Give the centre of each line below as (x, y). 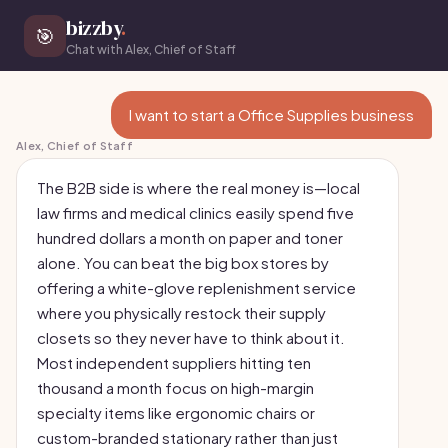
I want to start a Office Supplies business (271, 114)
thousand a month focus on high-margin (175, 387)
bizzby (93, 28)
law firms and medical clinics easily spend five (195, 212)
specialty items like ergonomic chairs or (176, 412)
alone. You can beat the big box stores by (183, 262)
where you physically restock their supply (181, 312)
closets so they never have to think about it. (191, 337)
